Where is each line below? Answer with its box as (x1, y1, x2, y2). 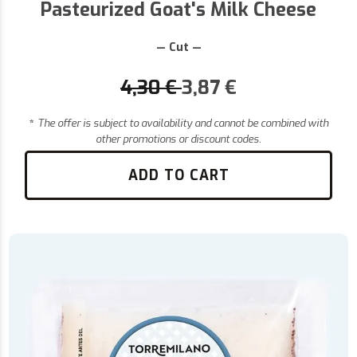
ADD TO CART (127, 166, 229, 186)
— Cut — (155, 40, 202, 56)
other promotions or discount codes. (96, 132, 261, 147)
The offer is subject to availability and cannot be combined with (37, 116, 328, 131)
